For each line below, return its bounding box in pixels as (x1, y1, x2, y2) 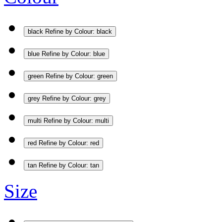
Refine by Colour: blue (42, 50, 105, 57)
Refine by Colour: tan (39, 161, 99, 169)
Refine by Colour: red (39, 139, 99, 147)
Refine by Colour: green (46, 72, 113, 80)
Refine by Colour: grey (42, 94, 106, 102)
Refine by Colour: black (45, 27, 112, 35)
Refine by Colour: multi (44, 116, 109, 124)
